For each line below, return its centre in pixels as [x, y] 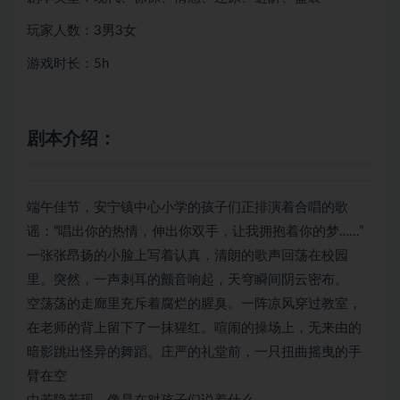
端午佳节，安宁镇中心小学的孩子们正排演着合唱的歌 [187, 208]
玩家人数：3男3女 [82, 31]
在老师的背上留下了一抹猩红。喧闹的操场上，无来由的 [194, 328]
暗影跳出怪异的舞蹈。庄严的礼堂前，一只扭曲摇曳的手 [194, 352]
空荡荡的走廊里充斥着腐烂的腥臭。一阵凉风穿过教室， [194, 304]
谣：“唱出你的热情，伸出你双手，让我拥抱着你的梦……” [195, 232]
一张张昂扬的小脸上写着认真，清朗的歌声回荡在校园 [187, 256]
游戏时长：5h [68, 64]
